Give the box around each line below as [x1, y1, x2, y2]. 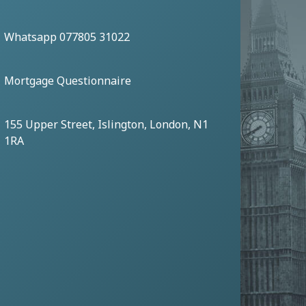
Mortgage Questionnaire [4, 72, 131, 88]
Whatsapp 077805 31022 [4, 29, 130, 44]
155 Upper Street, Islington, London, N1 [4, 116, 208, 132]
